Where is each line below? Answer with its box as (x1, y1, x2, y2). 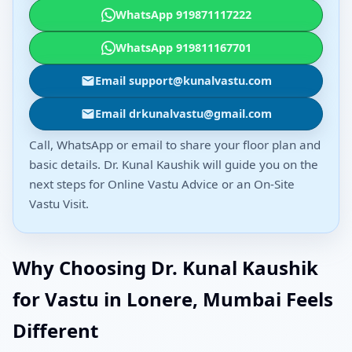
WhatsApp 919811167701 (115, 40, 251, 56)
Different (13, 317, 98, 344)
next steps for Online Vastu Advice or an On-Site (29, 176, 295, 192)
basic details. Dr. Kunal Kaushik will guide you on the (29, 156, 318, 173)
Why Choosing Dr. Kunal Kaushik (13, 255, 318, 281)
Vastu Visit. (29, 196, 89, 212)
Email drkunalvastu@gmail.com (94, 106, 272, 122)
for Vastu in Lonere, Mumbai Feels (13, 286, 333, 313)
